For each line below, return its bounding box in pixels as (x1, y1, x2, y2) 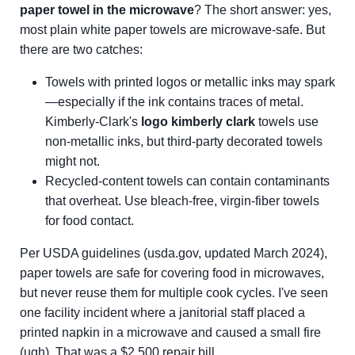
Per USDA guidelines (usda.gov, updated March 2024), (20, 246, 327, 260)
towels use (255, 115, 319, 128)
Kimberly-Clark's (45, 115, 141, 128)
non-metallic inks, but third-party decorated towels (45, 135, 323, 148)
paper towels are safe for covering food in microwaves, (20, 266, 324, 280)
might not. (45, 155, 100, 168)
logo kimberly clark (141, 115, 255, 128)
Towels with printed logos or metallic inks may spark (45, 75, 335, 89)
